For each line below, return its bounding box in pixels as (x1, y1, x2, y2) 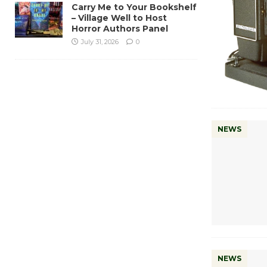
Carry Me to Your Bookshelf (72, 1, 197, 13)
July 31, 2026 (81, 37, 119, 46)
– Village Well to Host (72, 12, 167, 23)
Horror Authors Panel (72, 23, 168, 34)
